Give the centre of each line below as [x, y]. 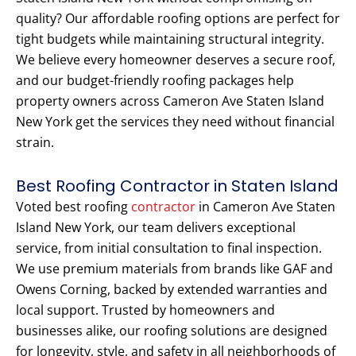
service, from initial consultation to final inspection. [169, 248]
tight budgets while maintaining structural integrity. [170, 39]
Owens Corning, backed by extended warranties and [172, 290]
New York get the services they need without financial [175, 122]
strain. [35, 143]
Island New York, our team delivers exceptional [156, 228]
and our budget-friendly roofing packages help [155, 81]
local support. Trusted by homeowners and [145, 310]
